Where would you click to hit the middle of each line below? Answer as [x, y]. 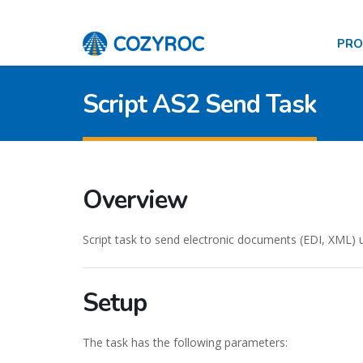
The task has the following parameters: [185, 342]
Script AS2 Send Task [200, 105]
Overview [135, 200]
